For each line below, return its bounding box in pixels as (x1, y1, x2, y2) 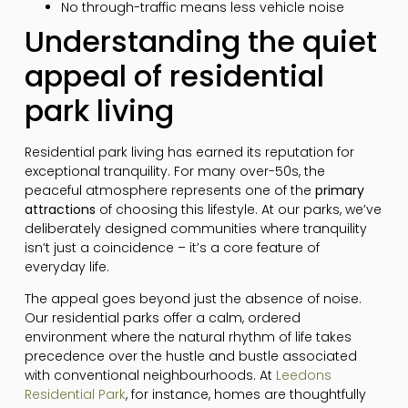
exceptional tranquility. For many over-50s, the (24, 161, 325, 180)
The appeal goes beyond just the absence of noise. (24, 289, 362, 308)
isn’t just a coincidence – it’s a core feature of (24, 238, 320, 257)
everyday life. (24, 257, 109, 276)
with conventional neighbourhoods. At (24, 365, 276, 384)
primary (314, 180, 364, 199)
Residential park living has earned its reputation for (24, 142, 354, 161)
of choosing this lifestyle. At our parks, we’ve (95, 199, 382, 219)
